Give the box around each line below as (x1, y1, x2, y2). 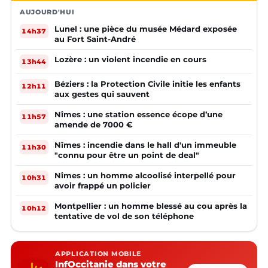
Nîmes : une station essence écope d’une (54, 109, 223, 120)
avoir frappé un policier (54, 181, 151, 191)
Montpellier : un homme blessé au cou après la (54, 201, 247, 211)
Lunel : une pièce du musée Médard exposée (54, 24, 237, 34)
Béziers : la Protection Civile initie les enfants (54, 79, 240, 89)
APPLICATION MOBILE (55, 250, 142, 258)
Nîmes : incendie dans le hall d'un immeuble (54, 140, 236, 150)
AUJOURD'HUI (20, 8, 75, 17)
